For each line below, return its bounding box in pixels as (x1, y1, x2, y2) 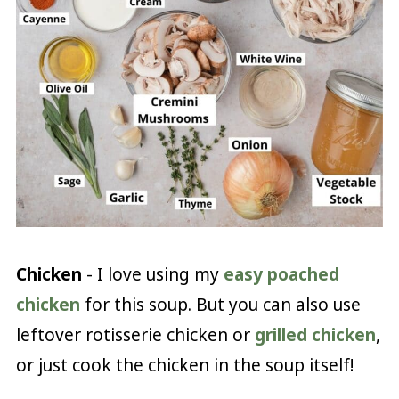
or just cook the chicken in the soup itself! (15, 354, 354, 378)
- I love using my (81, 263, 224, 287)
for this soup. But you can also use (79, 293, 361, 317)
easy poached (223, 263, 339, 287)
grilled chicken (254, 323, 376, 347)
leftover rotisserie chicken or (15, 323, 255, 347)
